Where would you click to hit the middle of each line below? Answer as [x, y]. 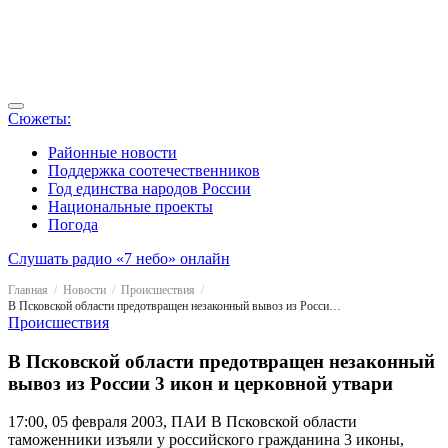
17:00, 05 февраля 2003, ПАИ [107, 422]
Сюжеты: [39, 118]
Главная [28, 290]
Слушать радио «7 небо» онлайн [119, 258]
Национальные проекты [130, 206]
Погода [73, 224]
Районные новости [112, 152]
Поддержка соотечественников [154, 170]
